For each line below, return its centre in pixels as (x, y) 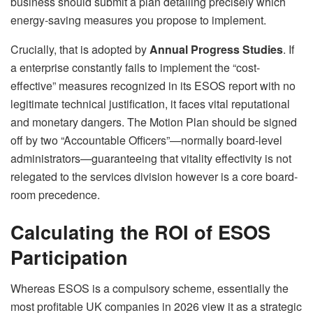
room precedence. (55, 194)
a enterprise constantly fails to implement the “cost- (135, 67)
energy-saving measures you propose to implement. (138, 20)
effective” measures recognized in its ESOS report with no (153, 85)
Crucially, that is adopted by (80, 49)
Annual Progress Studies (216, 49)
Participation (69, 257)
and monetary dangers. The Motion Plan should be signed (154, 122)
